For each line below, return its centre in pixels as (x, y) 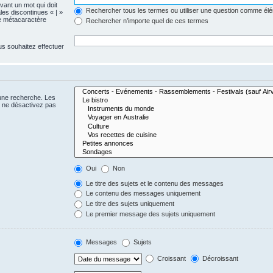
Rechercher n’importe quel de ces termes (147, 20)
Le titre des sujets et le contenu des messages (154, 183)
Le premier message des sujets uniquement (150, 214)
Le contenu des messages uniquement (143, 193)
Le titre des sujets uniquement (129, 204)
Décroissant (220, 258)
